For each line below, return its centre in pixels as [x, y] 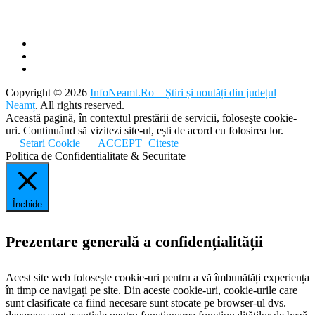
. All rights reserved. [80, 105]
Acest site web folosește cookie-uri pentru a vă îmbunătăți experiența [157, 277]
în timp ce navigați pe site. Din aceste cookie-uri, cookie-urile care [152, 290]
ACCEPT [120, 143]
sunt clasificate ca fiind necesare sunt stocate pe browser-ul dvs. [146, 302]
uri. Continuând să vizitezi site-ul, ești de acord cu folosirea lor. [144, 131]
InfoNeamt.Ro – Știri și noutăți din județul [183, 93]
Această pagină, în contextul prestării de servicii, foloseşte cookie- [151, 118]
